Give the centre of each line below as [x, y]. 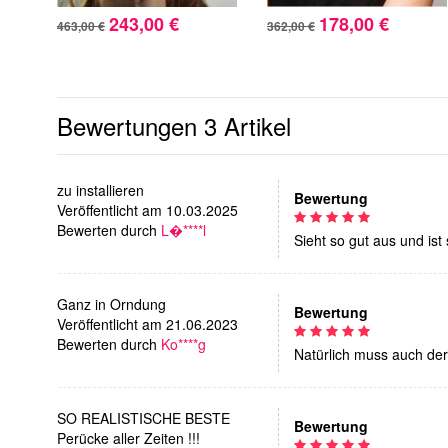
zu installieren [100, 189]
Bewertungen [130, 125]
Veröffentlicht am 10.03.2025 [147, 209]
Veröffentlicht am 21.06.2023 [147, 323]
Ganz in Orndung [111, 303]
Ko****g [183, 343]
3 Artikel [247, 125]
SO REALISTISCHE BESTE [143, 417]
